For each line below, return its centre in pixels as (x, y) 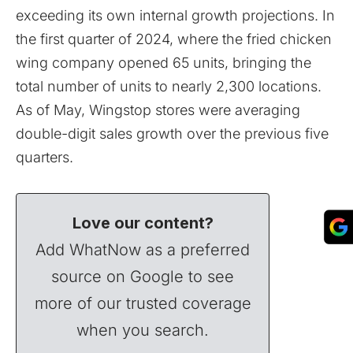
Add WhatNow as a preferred (143, 250)
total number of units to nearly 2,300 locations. (169, 86)
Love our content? (143, 223)
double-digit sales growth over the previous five (172, 134)
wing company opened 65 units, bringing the (163, 63)
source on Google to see (143, 277)
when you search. (143, 330)
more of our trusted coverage (143, 303)
